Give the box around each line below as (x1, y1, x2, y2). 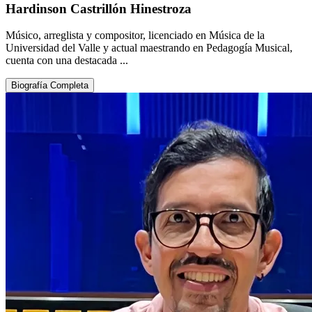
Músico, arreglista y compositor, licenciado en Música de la (6, 29, 265, 42)
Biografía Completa (11, 80, 88, 91)
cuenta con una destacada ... (6, 54, 128, 67)
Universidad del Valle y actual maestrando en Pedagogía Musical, (6, 42, 292, 54)
